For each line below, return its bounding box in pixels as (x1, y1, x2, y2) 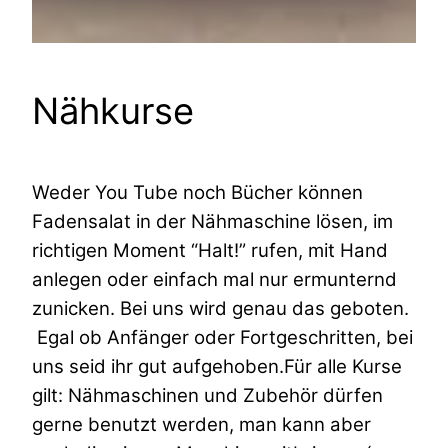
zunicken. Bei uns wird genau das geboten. (32, 296, 409, 320)
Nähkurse (32, 88, 194, 133)
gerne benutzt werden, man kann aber (32, 412, 371, 436)
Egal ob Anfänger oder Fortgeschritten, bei (32, 325, 413, 349)
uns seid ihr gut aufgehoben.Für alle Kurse (32, 354, 402, 378)
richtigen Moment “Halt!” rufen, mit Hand (32, 238, 388, 262)
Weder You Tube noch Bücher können (32, 180, 363, 204)
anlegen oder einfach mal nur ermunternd (32, 267, 397, 291)
